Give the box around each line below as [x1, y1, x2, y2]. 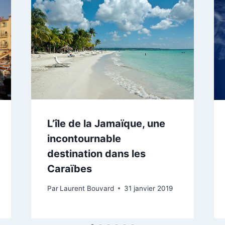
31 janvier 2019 [124, 184, 173, 192]
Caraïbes [47, 163, 92, 175]
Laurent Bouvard [59, 184, 114, 192]
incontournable [47, 133, 121, 145]
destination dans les [47, 148, 146, 160]
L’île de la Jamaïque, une [47, 118, 165, 130]
